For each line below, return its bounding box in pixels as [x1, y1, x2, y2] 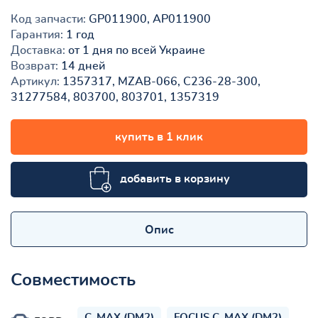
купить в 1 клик [115, 131, 203, 143]
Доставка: [11, 44, 65, 56]
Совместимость [11, 271, 136, 289]
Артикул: [11, 75, 60, 87]
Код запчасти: [11, 13, 86, 25]
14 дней [58, 60, 105, 72]
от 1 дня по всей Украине [65, 44, 205, 56]
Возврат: [11, 60, 58, 72]
